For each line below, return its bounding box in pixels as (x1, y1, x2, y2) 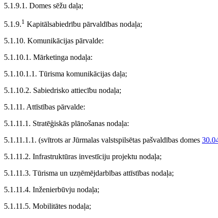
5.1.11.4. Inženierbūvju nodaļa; (4, 185, 99, 194)
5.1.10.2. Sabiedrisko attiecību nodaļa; (4, 86, 121, 95)
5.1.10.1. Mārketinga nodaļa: (4, 53, 92, 62)
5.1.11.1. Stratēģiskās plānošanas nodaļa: (4, 119, 129, 128)
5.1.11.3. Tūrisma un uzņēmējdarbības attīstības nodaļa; (4, 169, 174, 178)
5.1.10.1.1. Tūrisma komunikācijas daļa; (4, 70, 127, 78)
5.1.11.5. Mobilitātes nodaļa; (4, 202, 91, 211)
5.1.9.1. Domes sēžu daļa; (4, 1, 83, 10)
